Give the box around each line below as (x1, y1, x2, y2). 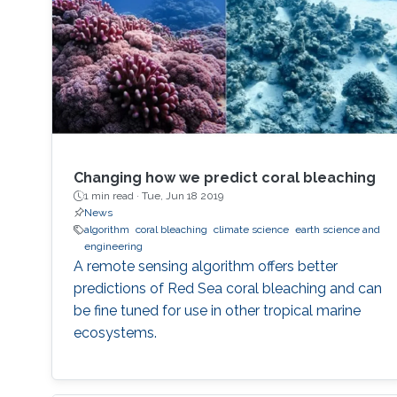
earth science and (294, 223, 380, 237)
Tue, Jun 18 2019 (141, 190, 223, 203)
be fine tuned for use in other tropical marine (73, 302, 361, 320)
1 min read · (83, 190, 142, 203)
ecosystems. (73, 324, 157, 342)
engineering (83, 240, 143, 253)
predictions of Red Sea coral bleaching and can (73, 280, 382, 298)
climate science (213, 223, 289, 237)
